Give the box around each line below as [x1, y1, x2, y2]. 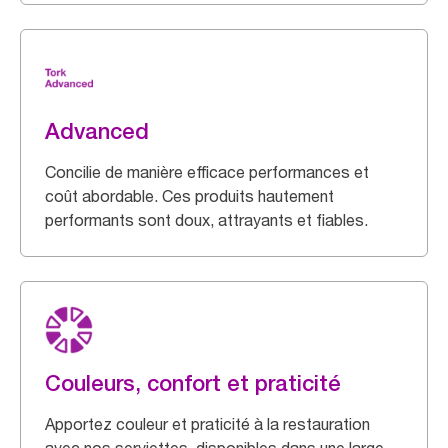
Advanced [45, 118, 149, 144]
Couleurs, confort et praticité [45, 370, 341, 396]
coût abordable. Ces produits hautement [45, 186, 334, 206]
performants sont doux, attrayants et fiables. [45, 210, 368, 230]
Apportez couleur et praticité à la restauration [45, 414, 370, 434]
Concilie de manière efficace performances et [45, 162, 369, 182]
